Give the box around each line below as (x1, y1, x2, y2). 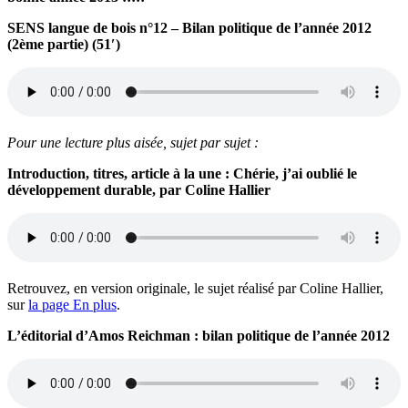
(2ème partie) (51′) (7, 36, 120, 52)
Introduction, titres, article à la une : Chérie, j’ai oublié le (7, 165, 357, 181)
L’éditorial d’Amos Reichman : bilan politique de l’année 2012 (7, 327, 390, 343)
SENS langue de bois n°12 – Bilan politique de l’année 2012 (7, 19, 372, 36)
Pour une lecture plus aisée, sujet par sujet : (7, 134, 259, 150)
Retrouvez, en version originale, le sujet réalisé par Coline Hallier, (7, 280, 383, 296)
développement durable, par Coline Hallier (7, 181, 270, 198)
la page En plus (28, 296, 117, 312)
